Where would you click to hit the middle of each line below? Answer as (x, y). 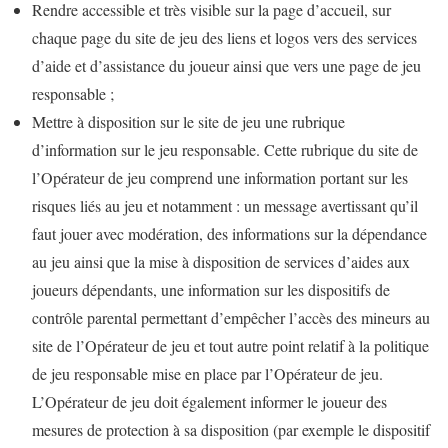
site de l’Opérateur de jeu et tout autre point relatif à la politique (230, 345)
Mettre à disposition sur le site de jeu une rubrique (188, 121)
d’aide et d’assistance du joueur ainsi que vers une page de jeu (226, 65)
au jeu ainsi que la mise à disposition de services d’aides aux (221, 261)
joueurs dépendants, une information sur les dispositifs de (211, 289)
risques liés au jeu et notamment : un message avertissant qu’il (225, 205)
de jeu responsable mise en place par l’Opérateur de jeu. (207, 373)
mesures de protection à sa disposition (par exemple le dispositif (231, 429)
